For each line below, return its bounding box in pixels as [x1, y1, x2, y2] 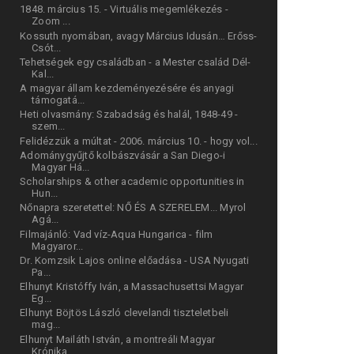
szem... [32, 120, 66, 133]
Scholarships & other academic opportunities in [20, 175, 245, 188]
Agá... [32, 213, 59, 226]
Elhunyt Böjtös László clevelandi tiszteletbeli [20, 307, 229, 319]
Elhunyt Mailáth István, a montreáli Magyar [20, 333, 216, 345]
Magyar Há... [32, 160, 90, 173]
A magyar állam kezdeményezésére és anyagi [20, 82, 235, 95]
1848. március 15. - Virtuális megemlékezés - [20, 3, 228, 16]
